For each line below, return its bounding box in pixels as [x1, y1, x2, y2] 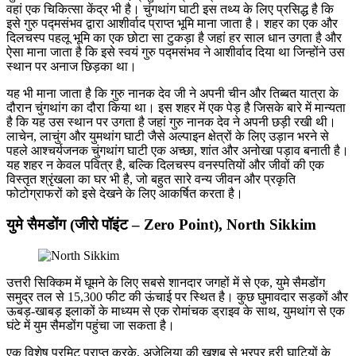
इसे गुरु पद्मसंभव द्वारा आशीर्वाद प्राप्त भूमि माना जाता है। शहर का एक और [6, 17, 338, 31]
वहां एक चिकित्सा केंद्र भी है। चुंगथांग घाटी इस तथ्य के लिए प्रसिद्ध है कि [6, 2, 334, 17]
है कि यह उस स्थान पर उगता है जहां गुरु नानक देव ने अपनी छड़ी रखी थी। [6, 115, 336, 130]
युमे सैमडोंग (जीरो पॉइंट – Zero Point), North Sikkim [6, 215, 316, 233]
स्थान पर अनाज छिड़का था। [6, 60, 137, 74]
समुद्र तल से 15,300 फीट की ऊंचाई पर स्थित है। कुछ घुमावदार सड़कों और [6, 289, 348, 304]
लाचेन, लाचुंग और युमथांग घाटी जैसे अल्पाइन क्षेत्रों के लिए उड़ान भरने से [6, 130, 329, 144]
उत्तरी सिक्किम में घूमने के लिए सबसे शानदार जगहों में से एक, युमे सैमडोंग [6, 275, 325, 289]
